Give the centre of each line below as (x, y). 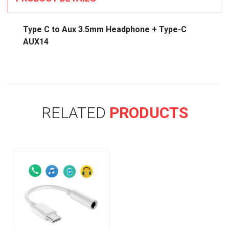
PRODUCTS (147, 113)
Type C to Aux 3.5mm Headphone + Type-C (105, 30)
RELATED (73, 113)
